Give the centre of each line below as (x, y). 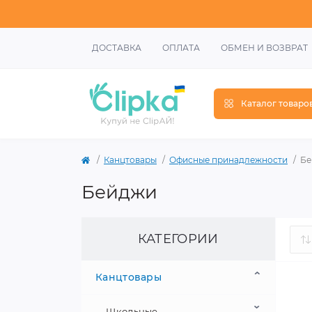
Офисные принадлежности (228, 160)
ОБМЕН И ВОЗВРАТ (264, 48)
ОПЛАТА (181, 48)
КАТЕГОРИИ (178, 239)
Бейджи (119, 192)
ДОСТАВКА (117, 48)
